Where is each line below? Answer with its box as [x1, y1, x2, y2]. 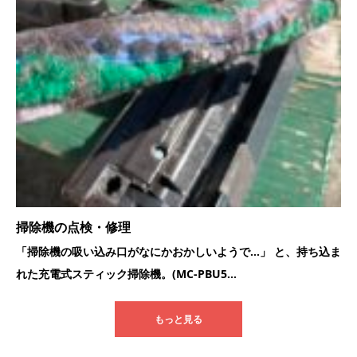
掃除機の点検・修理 [16, 218, 131, 237]
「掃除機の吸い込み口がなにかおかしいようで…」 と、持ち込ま [16, 244, 341, 260]
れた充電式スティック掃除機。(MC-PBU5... [16, 266, 237, 282]
